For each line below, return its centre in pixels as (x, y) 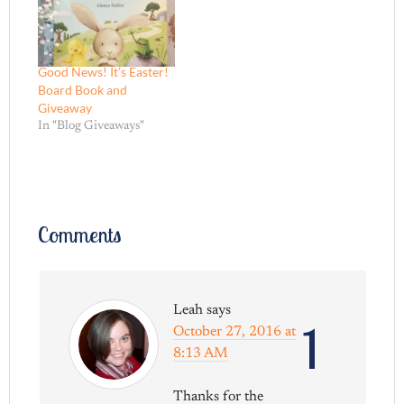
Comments (80, 234)
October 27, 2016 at (235, 331)
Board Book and (83, 89)
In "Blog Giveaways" (92, 126)
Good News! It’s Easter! (104, 71)
